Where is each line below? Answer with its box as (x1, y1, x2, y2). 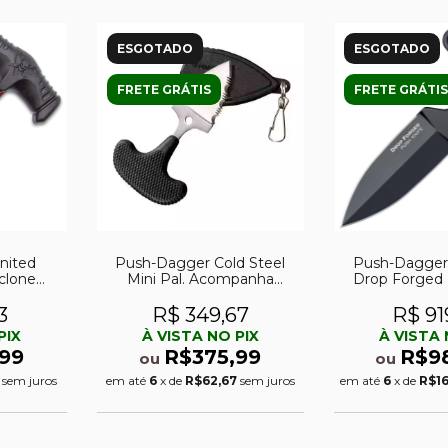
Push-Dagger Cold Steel (115, 253, 286, 272)
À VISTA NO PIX (141, 326, 259, 345)
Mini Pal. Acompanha (126, 269, 274, 288)
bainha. (175, 285, 225, 304)
